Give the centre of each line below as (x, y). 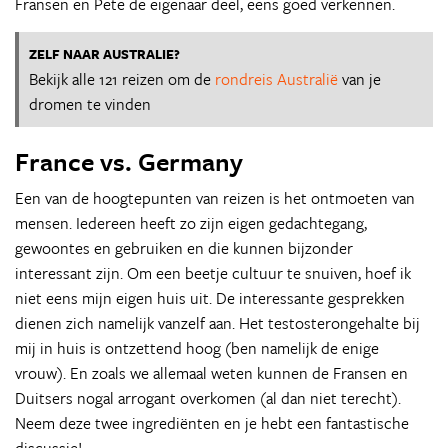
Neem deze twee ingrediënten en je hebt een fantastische (212, 423)
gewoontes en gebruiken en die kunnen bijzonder (184, 248)
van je (359, 79)
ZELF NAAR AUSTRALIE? (104, 54)
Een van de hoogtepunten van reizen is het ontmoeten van (215, 198)
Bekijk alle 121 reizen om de (122, 79)
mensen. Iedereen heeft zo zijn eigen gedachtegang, (191, 223)
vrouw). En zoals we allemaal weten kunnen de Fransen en (211, 373)
